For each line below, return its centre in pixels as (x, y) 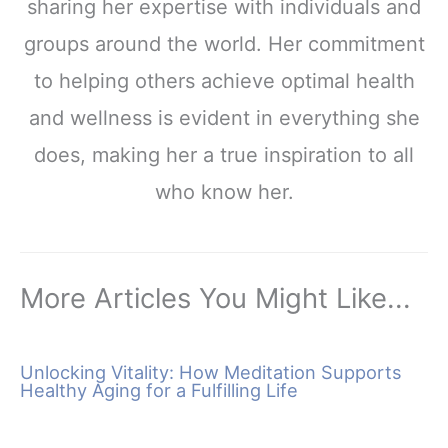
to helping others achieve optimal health (224, 81)
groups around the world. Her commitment (224, 44)
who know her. (224, 192)
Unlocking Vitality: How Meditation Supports (211, 371)
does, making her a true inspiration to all (224, 155)
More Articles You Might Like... (215, 297)
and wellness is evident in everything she (224, 118)
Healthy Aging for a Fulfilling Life (159, 389)
